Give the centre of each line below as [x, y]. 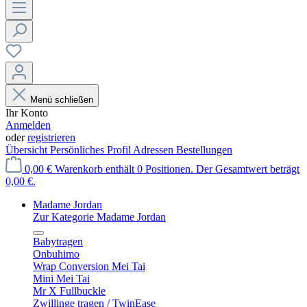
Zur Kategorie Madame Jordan [99, 217]
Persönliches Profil [91, 150]
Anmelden [28, 125]
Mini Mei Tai [61, 279]
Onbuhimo [56, 254]
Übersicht [28, 150]
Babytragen [58, 242]
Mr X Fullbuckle [69, 291]
